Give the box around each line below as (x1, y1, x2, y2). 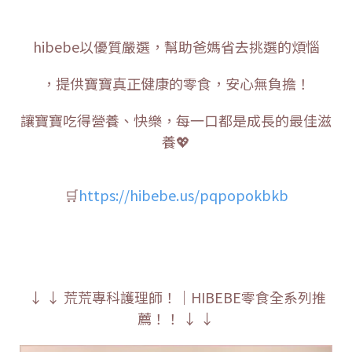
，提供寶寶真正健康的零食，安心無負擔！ (42, 72, 310, 93)
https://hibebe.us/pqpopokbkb (78, 184, 288, 205)
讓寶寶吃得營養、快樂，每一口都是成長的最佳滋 (20, 109, 332, 130)
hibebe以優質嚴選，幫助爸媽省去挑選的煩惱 (32, 35, 320, 57)
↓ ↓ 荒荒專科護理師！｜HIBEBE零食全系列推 (26, 286, 326, 307)
